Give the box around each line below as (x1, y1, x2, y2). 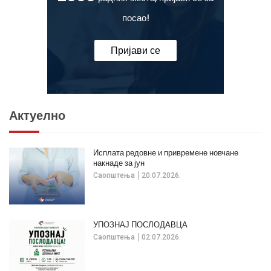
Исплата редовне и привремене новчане (93, 146, 239, 158)
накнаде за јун (93, 157, 145, 169)
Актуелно (9, 106, 65, 124)
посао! (122, 11, 149, 25)
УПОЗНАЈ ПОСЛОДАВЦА (93, 218, 188, 230)
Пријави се (111, 44, 160, 58)
